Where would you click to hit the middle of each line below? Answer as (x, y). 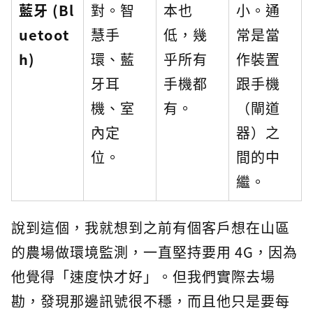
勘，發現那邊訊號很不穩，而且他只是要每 (151, 301)
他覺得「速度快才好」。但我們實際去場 (143, 277)
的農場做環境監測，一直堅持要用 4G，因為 (154, 252)
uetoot (44, 35)
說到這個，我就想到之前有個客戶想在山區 (151, 228)
